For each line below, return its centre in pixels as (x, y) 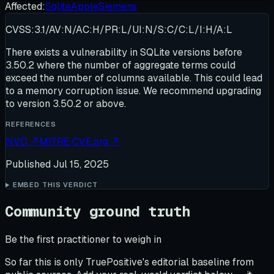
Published (29, 165)
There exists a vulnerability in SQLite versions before (124, 53)
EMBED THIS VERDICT (55, 185)
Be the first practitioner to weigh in (83, 240)
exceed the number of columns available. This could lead (134, 78)
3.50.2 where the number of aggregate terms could (120, 65)
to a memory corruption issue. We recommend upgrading (133, 91)
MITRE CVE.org (75, 142)
